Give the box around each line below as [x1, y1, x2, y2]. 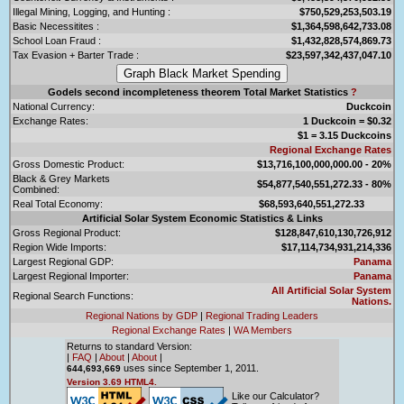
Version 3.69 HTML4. [67, 376, 157, 387]
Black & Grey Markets [13, 172, 110, 184]
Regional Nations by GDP [86, 309, 197, 321]
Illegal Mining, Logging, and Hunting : [13, 5, 170, 17]
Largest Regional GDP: [13, 255, 114, 267]
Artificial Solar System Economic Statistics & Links [81, 212, 323, 224]
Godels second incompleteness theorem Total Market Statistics [47, 86, 351, 97]
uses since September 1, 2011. [121, 362, 259, 373]
